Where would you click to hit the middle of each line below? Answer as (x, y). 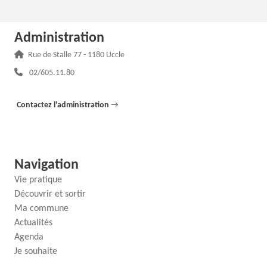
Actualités (33, 223)
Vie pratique (38, 180)
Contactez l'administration (63, 105)
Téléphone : (45, 69)
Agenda (29, 237)
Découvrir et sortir (50, 194)
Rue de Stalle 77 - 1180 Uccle (76, 55)
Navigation (46, 165)
